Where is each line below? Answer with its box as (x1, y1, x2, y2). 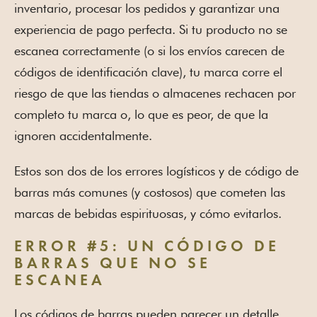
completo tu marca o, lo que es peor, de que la (14, 107, 268, 122)
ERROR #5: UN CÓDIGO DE (14, 239, 279, 255)
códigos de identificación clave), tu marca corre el (14, 64, 282, 80)
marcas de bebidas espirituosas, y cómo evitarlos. (14, 206, 282, 221)
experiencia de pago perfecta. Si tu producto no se (14, 22, 287, 38)
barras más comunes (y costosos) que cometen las (14, 185, 285, 200)
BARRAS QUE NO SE (14, 256, 211, 272)
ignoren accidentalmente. (14, 128, 152, 144)
